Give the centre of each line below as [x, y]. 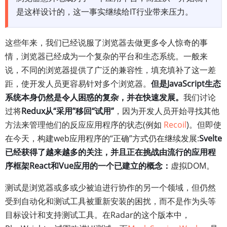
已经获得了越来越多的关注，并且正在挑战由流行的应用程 [110, 152]
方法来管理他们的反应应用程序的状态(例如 [84, 125]
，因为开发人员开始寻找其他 [167, 111]
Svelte [211, 138]
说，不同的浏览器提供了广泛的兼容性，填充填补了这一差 [110, 70]
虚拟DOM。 [193, 166]
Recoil [175, 125]
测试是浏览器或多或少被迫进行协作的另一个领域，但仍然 [110, 187]
